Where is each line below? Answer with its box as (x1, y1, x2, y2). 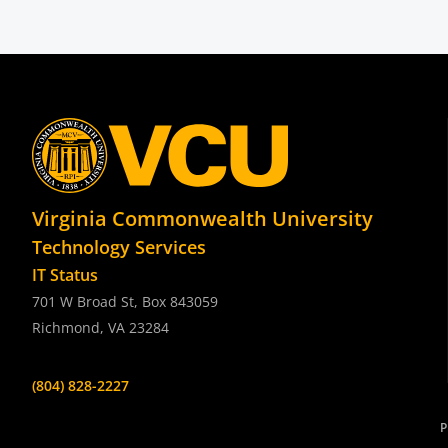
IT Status (32, 264, 98, 286)
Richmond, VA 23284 (32, 318, 169, 337)
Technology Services (32, 235, 206, 259)
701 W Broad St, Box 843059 (32, 292, 218, 311)
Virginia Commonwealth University (32, 205, 373, 232)
